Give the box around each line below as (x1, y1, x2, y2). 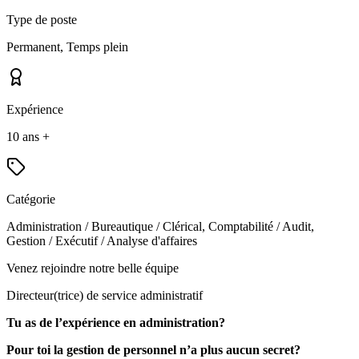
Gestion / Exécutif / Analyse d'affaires (6, 234, 197, 248)
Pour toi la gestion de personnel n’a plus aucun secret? (6, 343, 301, 357)
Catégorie (6, 192, 55, 206)
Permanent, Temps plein (6, 40, 128, 54)
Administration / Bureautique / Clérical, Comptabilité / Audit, (6, 220, 314, 233)
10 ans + (6, 130, 50, 143)
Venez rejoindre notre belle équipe (6, 261, 179, 275)
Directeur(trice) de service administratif (6, 288, 203, 302)
